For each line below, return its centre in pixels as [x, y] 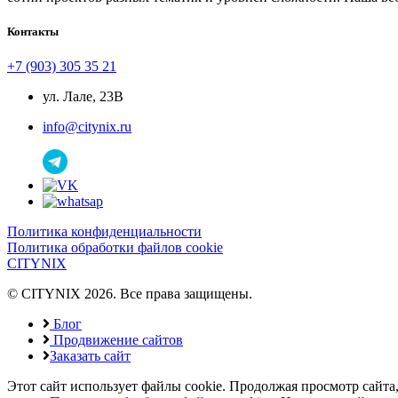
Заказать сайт [90, 355]
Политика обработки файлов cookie [115, 247]
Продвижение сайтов [116, 339]
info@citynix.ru [87, 126]
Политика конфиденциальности [104, 231]
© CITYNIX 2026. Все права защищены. [130, 293]
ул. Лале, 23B [83, 96]
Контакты [33, 31]
